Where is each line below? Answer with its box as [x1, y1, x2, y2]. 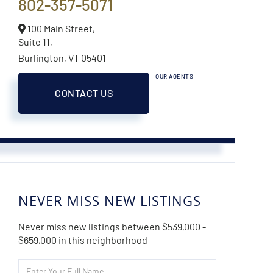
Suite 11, [18, 35, 53, 48]
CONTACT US [55, 87, 113, 99]
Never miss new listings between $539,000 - [18, 220, 207, 232]
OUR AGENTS [155, 72, 194, 80]
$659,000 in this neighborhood [18, 233, 148, 246]
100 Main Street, [26, 22, 96, 34]
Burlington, [18, 51, 69, 63]
